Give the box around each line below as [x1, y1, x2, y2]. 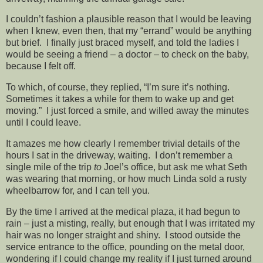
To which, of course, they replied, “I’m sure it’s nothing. [6, 82, 232, 93]
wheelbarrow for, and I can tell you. [6, 186, 150, 196]
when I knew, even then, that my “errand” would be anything [6, 26, 252, 36]
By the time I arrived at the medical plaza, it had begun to [6, 206, 240, 217]
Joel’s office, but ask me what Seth [102, 162, 247, 173]
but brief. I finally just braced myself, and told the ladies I [6, 38, 239, 48]
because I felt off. [6, 61, 76, 72]
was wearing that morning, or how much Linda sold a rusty [6, 174, 247, 184]
